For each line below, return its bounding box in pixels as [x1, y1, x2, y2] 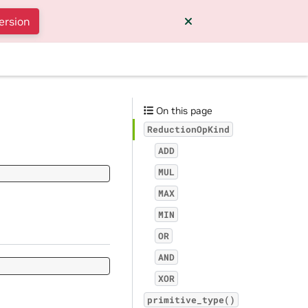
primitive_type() [147, 294, 235, 305]
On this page [153, 104, 213, 117]
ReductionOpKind [147, 124, 230, 135]
